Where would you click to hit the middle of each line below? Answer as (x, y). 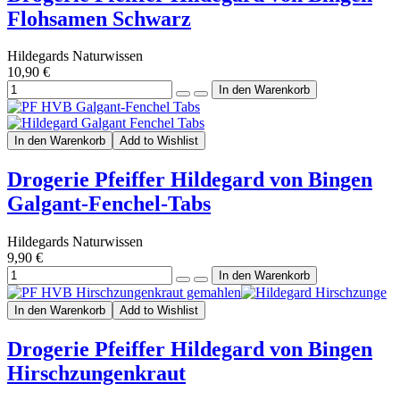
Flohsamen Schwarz (99, 18)
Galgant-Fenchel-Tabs (109, 204)
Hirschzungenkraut (96, 374)
